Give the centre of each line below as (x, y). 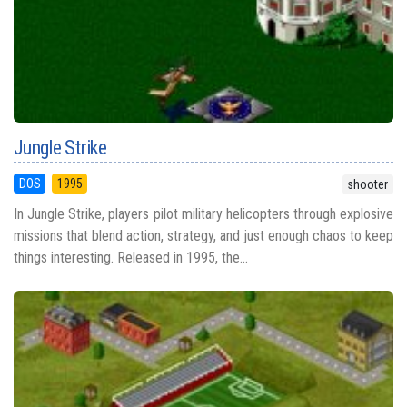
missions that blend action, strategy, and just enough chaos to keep (203, 236)
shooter (368, 185)
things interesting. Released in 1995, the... (131, 258)
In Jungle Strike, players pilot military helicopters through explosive (203, 214)
